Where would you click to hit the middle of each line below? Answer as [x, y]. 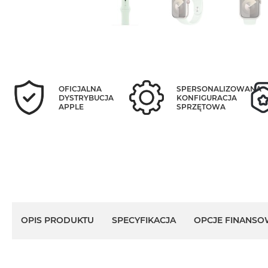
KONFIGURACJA [206, 98]
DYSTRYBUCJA [86, 98]
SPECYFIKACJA [144, 220]
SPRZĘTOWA [201, 106]
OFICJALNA [80, 89]
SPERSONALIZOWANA [219, 89]
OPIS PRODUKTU [57, 220]
